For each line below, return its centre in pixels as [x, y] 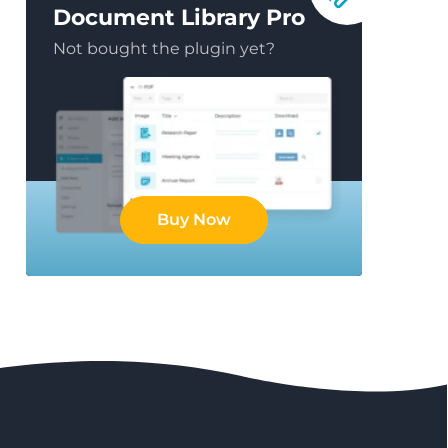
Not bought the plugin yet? [164, 48]
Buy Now [194, 220]
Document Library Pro [179, 17]
